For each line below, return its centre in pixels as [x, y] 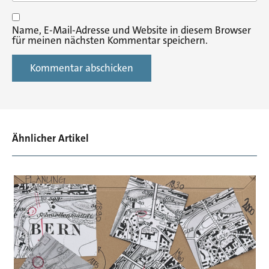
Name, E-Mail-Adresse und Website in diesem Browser [131, 30]
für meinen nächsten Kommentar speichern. [110, 41]
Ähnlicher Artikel [50, 138]
